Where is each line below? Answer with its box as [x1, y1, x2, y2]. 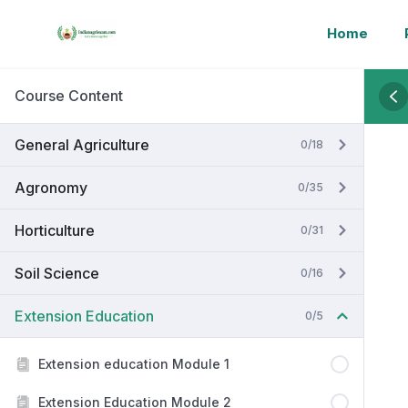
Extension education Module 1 [38, 356, 229, 372]
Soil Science [15, 264, 99, 282]
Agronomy [15, 178, 87, 197]
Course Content [15, 87, 123, 105]
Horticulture [15, 221, 95, 240]
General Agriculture [15, 136, 149, 154]
